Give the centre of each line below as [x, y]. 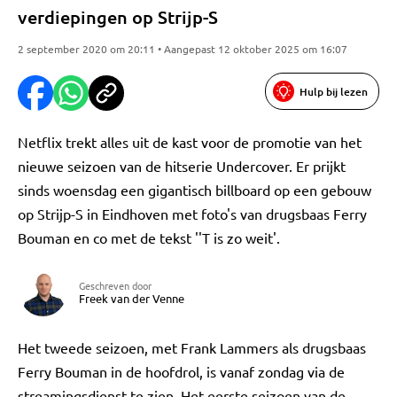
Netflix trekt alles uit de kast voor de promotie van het [190, 142]
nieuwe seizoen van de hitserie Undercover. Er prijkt [182, 166]
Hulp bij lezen [334, 91]
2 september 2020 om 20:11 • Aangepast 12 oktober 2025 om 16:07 [183, 49]
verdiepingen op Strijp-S [118, 17]
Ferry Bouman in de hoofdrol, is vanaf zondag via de [181, 371]
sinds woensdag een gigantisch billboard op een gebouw [195, 190]
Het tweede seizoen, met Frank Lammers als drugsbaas [192, 347]
